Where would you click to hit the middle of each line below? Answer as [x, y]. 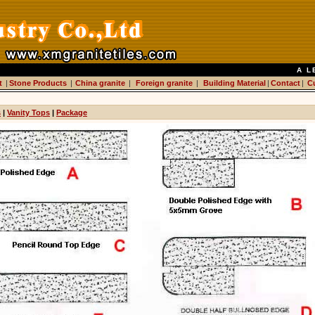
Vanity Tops [28, 112]
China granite [100, 83]
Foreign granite [164, 83]
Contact [285, 83]
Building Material [234, 83]
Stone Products [39, 83]
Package [72, 112]
